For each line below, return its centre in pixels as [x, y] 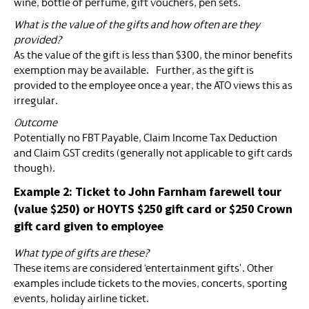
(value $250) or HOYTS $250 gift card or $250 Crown [153, 208]
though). [34, 168]
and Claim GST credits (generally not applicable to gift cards [153, 153]
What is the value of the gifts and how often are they [137, 24]
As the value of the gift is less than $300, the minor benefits [153, 55]
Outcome [36, 122]
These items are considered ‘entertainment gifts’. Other [144, 268]
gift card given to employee [89, 226]
